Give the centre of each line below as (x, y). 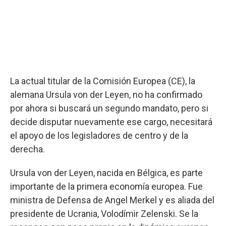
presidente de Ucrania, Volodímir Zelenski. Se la (104, 213)
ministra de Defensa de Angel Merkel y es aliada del (112, 200)
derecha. (27, 149)
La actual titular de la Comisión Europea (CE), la (103, 81)
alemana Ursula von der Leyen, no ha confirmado (106, 94)
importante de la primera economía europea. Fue (106, 186)
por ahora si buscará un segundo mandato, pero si (109, 108)
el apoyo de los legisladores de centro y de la (99, 135)
